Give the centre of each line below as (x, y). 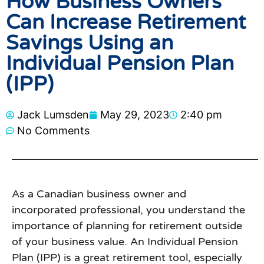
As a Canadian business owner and (99, 194)
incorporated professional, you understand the (128, 210)
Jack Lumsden (53, 115)
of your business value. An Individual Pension (125, 242)
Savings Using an (90, 43)
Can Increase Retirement (126, 23)
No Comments (53, 131)
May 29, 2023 (135, 115)
